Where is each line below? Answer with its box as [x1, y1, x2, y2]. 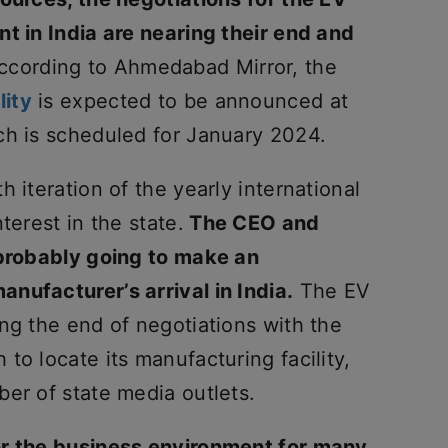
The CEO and [183, 211, 320, 235]
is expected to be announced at [31, 89, 349, 113]
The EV [293, 279, 371, 303]
